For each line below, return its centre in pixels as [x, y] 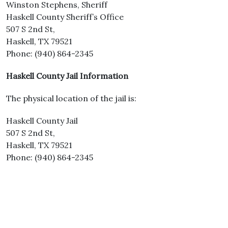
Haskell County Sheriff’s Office [65, 17]
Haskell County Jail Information [67, 76]
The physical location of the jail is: [71, 98]
